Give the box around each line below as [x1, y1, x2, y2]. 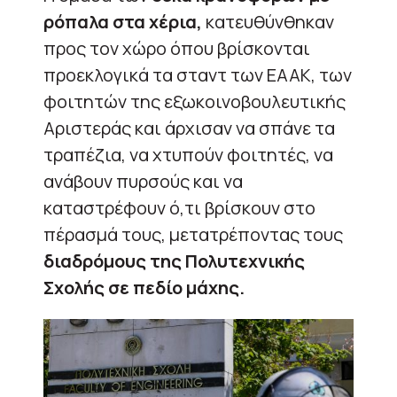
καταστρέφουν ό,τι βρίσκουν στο [43, 195, 315, 220]
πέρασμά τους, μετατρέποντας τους [43, 222, 343, 246]
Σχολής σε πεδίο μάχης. [43, 275, 245, 300]
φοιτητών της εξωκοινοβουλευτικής [43, 89, 346, 113]
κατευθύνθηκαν [202, 9, 334, 34]
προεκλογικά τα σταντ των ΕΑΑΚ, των [43, 62, 352, 87]
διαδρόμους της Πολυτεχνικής [43, 248, 305, 273]
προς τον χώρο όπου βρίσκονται [43, 35, 310, 60]
